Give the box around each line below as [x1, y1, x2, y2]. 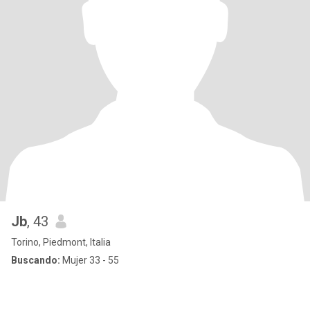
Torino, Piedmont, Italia [11, 237, 111, 248]
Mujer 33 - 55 [60, 255, 119, 266]
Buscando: [11, 255, 60, 266]
